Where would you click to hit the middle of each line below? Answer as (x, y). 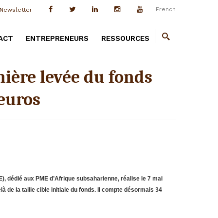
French (167, 9)
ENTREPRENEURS (57, 38)
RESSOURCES (125, 38)
